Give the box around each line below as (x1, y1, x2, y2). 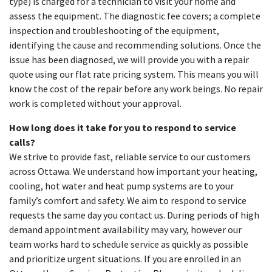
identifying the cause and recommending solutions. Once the (9, 38, 261, 51)
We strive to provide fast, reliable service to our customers (9, 150, 251, 163)
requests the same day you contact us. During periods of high (9, 208, 259, 221)
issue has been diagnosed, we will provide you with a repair (9, 53, 249, 66)
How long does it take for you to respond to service (9, 121, 236, 134)
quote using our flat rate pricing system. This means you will (9, 67, 259, 80)
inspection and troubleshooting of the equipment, (9, 24, 219, 36)
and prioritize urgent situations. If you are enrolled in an (9, 252, 241, 265)
